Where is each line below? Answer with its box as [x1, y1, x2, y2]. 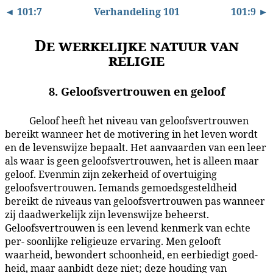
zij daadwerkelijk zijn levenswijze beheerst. [5, 208, 209, 222]
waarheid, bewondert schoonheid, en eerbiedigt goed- [5, 248, 258, 262]
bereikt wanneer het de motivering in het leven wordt [5, 127, 258, 141]
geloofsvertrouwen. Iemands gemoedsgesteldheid [5, 181, 237, 195]
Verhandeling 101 [93, 5, 180, 18]
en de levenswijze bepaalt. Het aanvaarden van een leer [5, 141, 266, 155]
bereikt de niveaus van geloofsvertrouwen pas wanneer [5, 194, 265, 208]
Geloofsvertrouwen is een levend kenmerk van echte [5, 221, 250, 235]
